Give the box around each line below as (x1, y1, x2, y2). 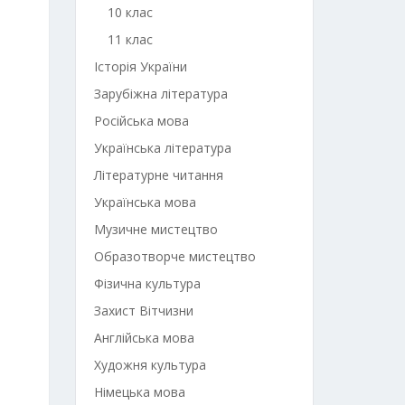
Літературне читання (93, 166, 223, 184)
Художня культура (93, 356, 206, 373)
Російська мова (93, 112, 189, 129)
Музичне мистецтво (93, 221, 218, 238)
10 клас (107, 4, 153, 21)
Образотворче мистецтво (93, 248, 256, 265)
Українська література (93, 139, 231, 156)
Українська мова (93, 193, 196, 211)
